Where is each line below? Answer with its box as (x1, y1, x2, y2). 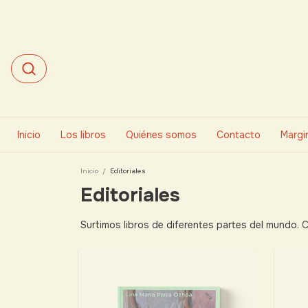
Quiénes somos (126, 129, 197, 141)
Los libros (60, 129, 106, 141)
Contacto (217, 129, 261, 141)
